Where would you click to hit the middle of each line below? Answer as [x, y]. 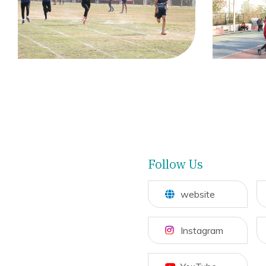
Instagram [202, 230]
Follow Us [175, 164]
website [198, 194]
